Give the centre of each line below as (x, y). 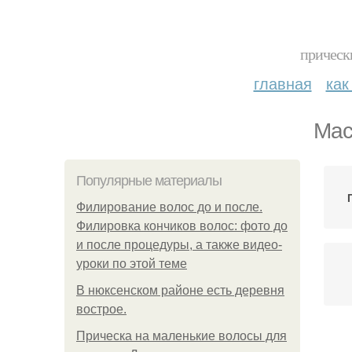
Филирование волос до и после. (169, 207)
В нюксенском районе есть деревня (180, 290)
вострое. (101, 309)
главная (282, 83)
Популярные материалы (149, 181)
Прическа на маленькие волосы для (181, 336)
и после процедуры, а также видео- (179, 245)
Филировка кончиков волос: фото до (182, 226)
